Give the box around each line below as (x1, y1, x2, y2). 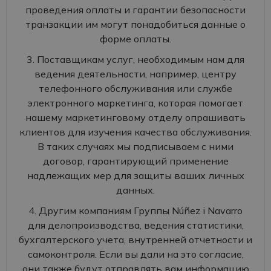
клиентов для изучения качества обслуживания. (19, 126, 252, 138)
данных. (116, 184, 155, 196)
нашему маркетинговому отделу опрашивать (25, 111, 246, 123)
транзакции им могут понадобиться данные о (25, 18, 246, 30)
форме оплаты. (100, 33, 171, 45)
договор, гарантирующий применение (42, 155, 229, 167)
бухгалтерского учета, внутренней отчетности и (19, 233, 252, 246)
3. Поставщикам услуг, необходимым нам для (27, 53, 244, 65)
